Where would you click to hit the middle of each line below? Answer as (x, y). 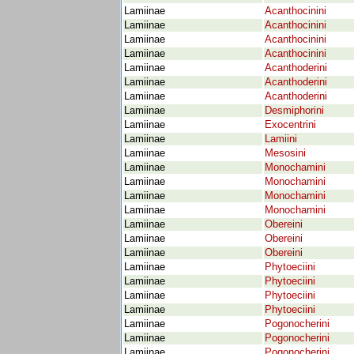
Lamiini (281, 139)
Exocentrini (290, 125)
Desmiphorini (294, 111)
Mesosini (285, 153)
